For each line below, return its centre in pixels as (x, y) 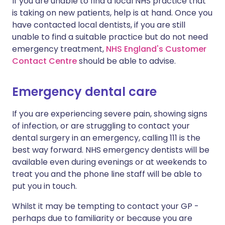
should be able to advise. (126, 61)
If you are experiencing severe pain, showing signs (110, 114)
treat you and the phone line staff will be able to (107, 174)
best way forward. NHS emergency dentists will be (111, 150)
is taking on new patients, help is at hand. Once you (112, 13)
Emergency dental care (84, 92)
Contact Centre (44, 61)
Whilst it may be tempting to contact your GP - (105, 206)
